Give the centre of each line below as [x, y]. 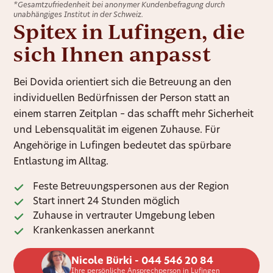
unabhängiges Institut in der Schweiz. [79, 16]
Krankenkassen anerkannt [94, 231]
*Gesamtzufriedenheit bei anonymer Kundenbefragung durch [119, 6]
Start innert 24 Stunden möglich [107, 202]
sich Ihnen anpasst [112, 54]
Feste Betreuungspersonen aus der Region [131, 187]
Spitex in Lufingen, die [129, 31]
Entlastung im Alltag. [61, 162]
